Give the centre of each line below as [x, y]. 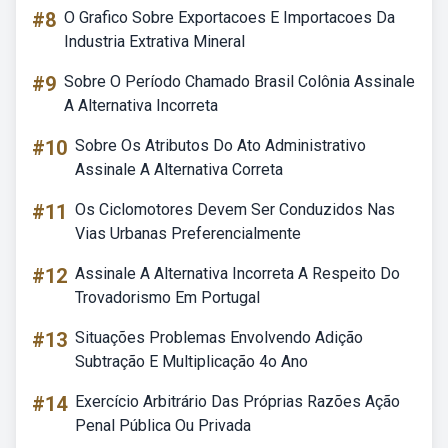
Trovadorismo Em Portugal [167, 297]
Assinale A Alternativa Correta [179, 169]
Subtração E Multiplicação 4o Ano [191, 361]
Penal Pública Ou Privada [163, 425]
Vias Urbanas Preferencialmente [188, 233]
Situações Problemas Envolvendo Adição [219, 337]
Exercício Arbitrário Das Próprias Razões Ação [237, 401]
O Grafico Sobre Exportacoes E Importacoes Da [229, 17]
